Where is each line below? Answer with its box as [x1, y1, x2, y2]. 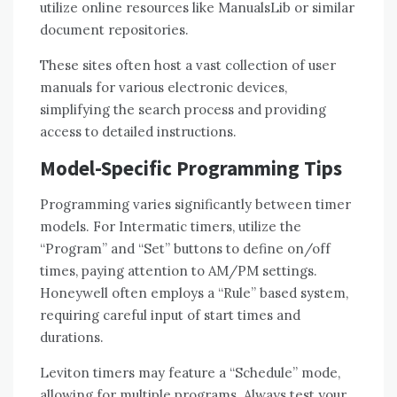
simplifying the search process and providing [40, 101, 326, 119]
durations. [40, 329, 104, 346]
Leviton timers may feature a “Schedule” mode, [40, 364, 340, 382]
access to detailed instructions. [40, 123, 237, 141]
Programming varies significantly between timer [40, 196, 351, 214]
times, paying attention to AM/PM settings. [40, 262, 317, 280]
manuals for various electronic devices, [40, 79, 287, 97]
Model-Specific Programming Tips [40, 155, 342, 182]
